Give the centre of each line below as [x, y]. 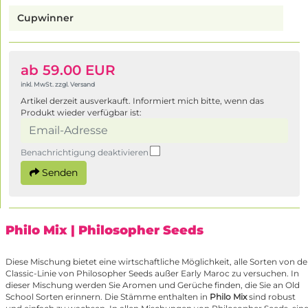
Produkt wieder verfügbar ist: [81, 113]
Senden [58, 173]
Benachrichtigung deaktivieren [86, 153]
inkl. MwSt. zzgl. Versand [58, 85]
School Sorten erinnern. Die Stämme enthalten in [107, 297]
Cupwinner [45, 18]
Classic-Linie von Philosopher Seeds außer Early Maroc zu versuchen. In [152, 274]
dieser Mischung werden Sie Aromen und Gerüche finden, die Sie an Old [153, 285]
